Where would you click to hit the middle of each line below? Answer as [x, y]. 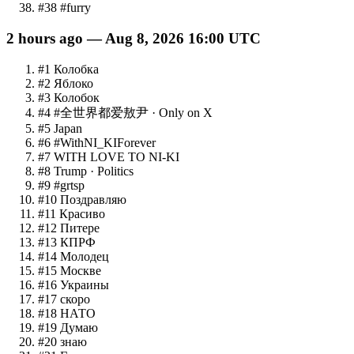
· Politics [110, 171]
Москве [81, 270]
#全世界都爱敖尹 [101, 112]
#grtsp [69, 185]
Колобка [76, 69]
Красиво [82, 213]
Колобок [77, 97]
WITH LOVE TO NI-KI [117, 156]
